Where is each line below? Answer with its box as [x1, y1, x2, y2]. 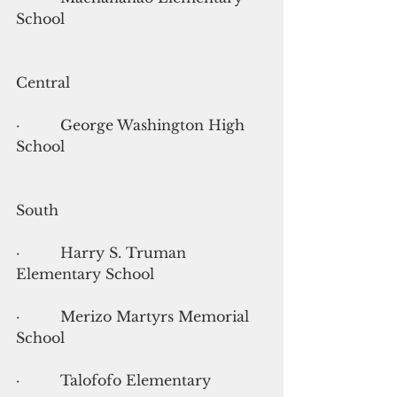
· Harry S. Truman [16, 243, 191, 261]
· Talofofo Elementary [16, 370, 211, 389]
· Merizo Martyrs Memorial [16, 307, 253, 325]
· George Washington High [16, 115, 249, 134]
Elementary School [16, 264, 154, 283]
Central [16, 73, 70, 91]
